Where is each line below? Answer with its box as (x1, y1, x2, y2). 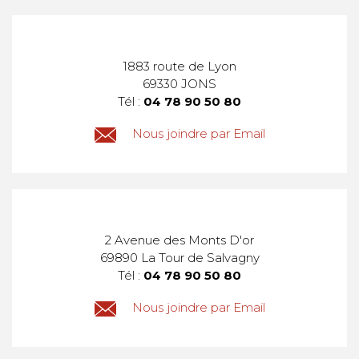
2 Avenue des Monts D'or (105, 232, 254, 248)
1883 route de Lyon (123, 58, 236, 75)
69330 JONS (143, 76, 216, 92)
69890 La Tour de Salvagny (99, 250, 260, 266)
